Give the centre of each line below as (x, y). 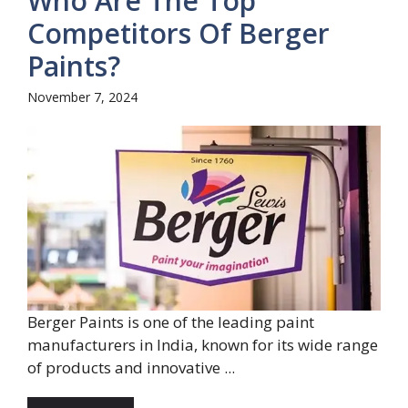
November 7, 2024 (82, 97)
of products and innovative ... (131, 367)
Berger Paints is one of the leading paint (171, 321)
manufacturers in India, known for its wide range (203, 344)
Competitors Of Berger (178, 33)
